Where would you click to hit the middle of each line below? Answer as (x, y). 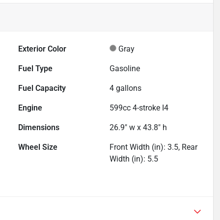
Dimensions (39, 128)
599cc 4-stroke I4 (139, 108)
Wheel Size (38, 147)
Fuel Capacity (42, 88)
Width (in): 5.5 (134, 159)
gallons (128, 88)
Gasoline (125, 69)
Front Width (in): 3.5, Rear (154, 147)
